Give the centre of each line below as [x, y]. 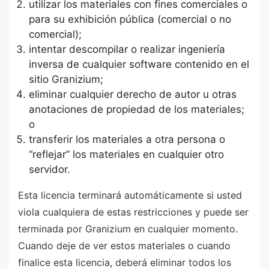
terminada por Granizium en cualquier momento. [128, 228]
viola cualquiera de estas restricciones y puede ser [133, 212]
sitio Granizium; [66, 79]
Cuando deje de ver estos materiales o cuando [124, 245]
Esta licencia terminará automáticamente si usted [130, 195]
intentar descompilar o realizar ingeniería [127, 49]
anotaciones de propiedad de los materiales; [136, 109]
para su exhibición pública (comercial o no [130, 19]
